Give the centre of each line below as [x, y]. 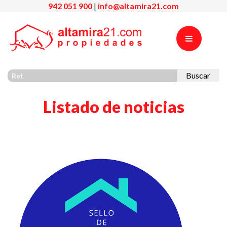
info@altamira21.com [138, 6]
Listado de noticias [113, 106]
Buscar [198, 75]
